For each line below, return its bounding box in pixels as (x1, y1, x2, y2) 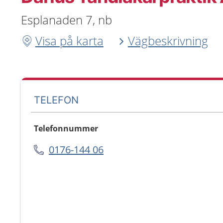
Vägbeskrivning (127, 32, 208, 49)
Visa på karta (35, 32, 104, 49)
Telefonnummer (34, 123, 98, 134)
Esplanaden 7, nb (21, 11, 112, 28)
